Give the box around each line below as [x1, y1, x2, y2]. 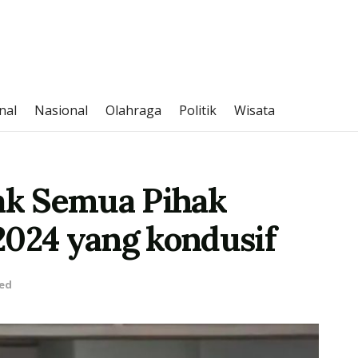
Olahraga [105, 101, 161, 119]
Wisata [234, 101, 275, 119]
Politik [179, 101, 217, 119]
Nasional [34, 101, 88, 119]
